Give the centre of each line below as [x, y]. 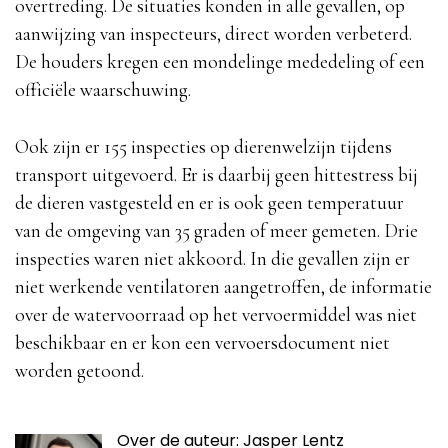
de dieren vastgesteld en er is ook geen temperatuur [209, 203]
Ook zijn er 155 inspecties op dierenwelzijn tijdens [203, 147]
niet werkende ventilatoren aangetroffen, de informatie [223, 287]
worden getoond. [79, 371]
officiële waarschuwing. [103, 90]
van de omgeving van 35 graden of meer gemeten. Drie [216, 231]
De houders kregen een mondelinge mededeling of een [220, 62]
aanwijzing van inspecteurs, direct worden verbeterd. [213, 34]
